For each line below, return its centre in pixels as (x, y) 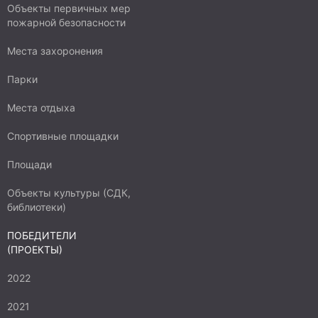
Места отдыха (41, 108)
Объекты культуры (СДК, (69, 193)
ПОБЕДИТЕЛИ (42, 235)
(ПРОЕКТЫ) (35, 250)
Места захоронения (55, 51)
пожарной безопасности (66, 22)
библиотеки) (37, 207)
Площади (29, 164)
